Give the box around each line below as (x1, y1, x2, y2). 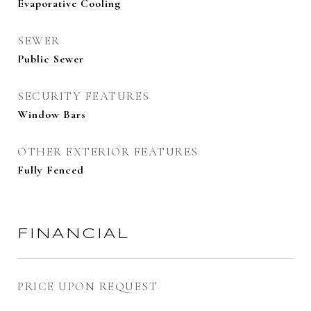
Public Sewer (17, 52, 84, 66)
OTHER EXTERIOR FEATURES (17, 144, 199, 159)
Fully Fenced (17, 163, 84, 177)
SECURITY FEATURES (17, 89, 150, 103)
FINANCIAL (17, 227, 130, 241)
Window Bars (17, 108, 86, 121)
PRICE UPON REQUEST (17, 279, 158, 294)
